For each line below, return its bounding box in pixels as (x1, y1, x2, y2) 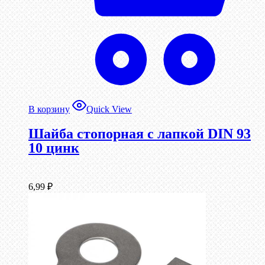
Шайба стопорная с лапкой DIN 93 (28, 126, 251, 142)
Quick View (86, 104, 132, 115)
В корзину (28, 104, 70, 115)
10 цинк (28, 140, 79, 156)
